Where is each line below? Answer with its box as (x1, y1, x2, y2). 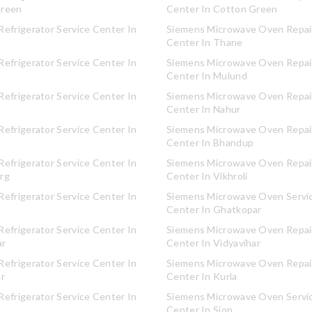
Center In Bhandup (166, 136, 254, 148)
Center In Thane (166, 36, 243, 48)
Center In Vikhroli (166, 170, 248, 182)
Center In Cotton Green (166, 3, 278, 15)
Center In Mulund (166, 70, 247, 81)
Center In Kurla (166, 270, 237, 282)
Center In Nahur (166, 103, 241, 115)
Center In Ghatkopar (166, 203, 262, 215)
